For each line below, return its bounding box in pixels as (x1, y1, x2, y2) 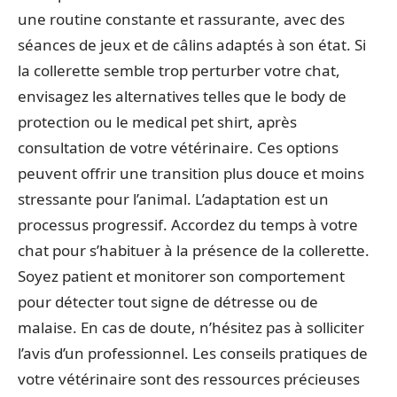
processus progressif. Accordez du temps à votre (18, 214, 358, 235)
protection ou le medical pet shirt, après (18, 111, 297, 132)
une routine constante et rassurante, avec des (18, 8, 345, 29)
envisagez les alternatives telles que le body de (18, 85, 346, 106)
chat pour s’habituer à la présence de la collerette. (18, 239, 370, 261)
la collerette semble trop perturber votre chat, (18, 59, 340, 81)
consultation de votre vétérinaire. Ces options (18, 136, 339, 158)
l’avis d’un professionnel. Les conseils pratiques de (18, 342, 368, 363)
